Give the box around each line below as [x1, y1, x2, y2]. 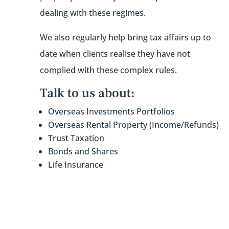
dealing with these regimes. [39, 7, 146, 19]
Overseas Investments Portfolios [48, 106, 175, 118]
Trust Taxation [48, 132, 104, 144]
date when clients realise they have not [39, 48, 190, 60]
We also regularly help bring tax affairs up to [39, 32, 211, 43]
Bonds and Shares [48, 146, 118, 157]
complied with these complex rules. [39, 64, 177, 76]
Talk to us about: [39, 85, 135, 102]
